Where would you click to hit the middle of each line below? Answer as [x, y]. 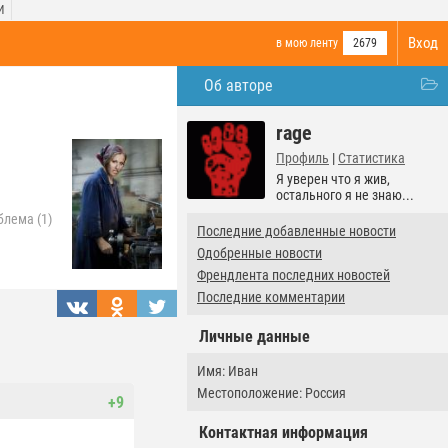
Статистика [371, 158]
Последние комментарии [271, 297]
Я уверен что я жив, [333, 179]
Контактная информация [283, 432]
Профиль [302, 158]
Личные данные [254, 336]
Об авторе [238, 85]
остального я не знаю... [345, 195]
